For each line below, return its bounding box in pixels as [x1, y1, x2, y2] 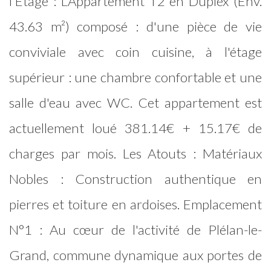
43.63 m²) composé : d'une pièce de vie [9, 18, 262, 35]
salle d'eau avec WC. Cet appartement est [9, 94, 262, 111]
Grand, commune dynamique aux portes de [9, 247, 262, 264]
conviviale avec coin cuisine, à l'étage [9, 44, 262, 60]
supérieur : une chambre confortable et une [9, 69, 262, 86]
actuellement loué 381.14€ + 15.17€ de [9, 120, 262, 137]
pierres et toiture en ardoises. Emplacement [9, 196, 262, 213]
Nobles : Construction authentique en [9, 171, 262, 188]
